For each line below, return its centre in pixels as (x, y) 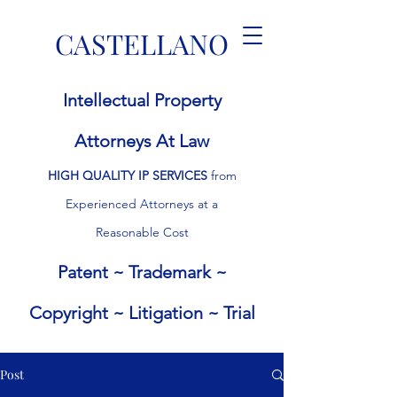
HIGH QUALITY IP (98, 175)
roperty (192, 100)
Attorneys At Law (142, 141)
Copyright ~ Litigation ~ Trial (142, 313)
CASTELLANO (142, 43)
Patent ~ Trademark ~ (142, 272)
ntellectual (110, 100)
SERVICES (179, 175)
